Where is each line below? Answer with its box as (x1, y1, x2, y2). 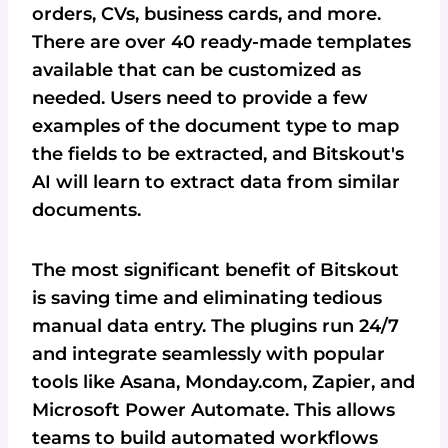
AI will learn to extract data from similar (32, 170, 400, 193)
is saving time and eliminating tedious (32, 286, 382, 309)
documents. (32, 198, 141, 221)
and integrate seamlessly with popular (32, 342, 385, 365)
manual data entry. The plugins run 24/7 (32, 314, 399, 337)
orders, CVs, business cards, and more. (32, 2, 381, 25)
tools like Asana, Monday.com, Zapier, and (32, 370, 415, 393)
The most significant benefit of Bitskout (32, 258, 399, 281)
